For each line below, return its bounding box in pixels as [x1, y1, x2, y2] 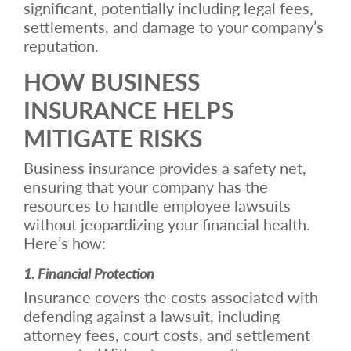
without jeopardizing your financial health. [24, 212, 310, 235]
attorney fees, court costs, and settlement [24, 323, 310, 346]
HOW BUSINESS [24, 64, 200, 98]
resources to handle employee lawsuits [24, 194, 291, 216]
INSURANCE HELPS [24, 92, 233, 126]
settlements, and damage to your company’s [24, 15, 324, 38]
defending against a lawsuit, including [24, 304, 280, 327]
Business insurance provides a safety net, [24, 156, 306, 179]
